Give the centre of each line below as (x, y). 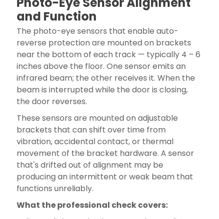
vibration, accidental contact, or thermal (95, 141)
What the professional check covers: (92, 205)
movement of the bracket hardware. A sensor (105, 153)
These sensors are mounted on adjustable (97, 118)
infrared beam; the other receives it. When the (106, 78)
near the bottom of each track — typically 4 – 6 (108, 54)
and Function (56, 16)
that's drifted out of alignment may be (90, 165)
